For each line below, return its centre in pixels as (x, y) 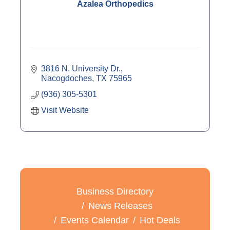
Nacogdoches (66, 79)
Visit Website (65, 110)
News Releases (120, 206)
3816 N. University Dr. (81, 69)
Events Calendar (95, 221)
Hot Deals (160, 221)
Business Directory (115, 192)
